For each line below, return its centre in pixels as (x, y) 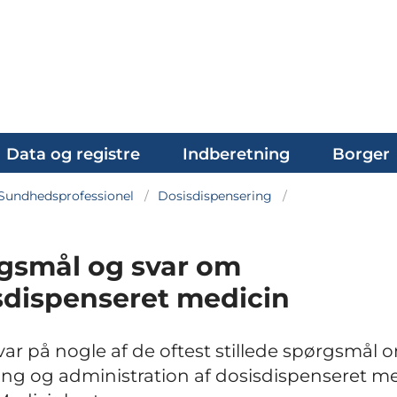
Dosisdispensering (215, 196)
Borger (361, 154)
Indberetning (236, 154)
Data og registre (73, 154)
